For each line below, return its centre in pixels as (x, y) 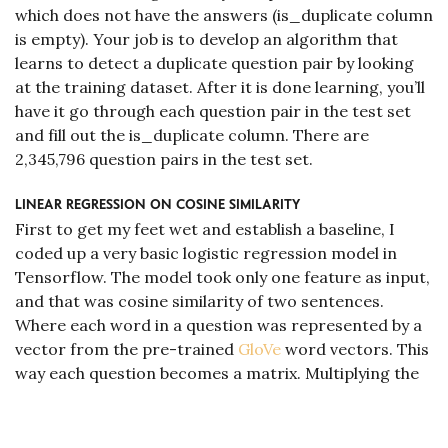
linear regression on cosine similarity (157, 201)
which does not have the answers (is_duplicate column (224, 14)
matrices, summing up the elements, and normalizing (219, 396)
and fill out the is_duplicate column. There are (192, 134)
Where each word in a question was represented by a (218, 324)
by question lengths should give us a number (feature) (218, 420)
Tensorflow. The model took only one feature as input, (222, 276)
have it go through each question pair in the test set (213, 110)
